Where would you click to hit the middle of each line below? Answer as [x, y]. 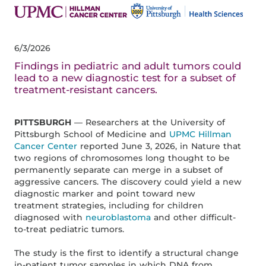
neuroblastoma [118, 218]
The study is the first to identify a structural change [127, 253]
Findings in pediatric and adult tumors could [128, 66]
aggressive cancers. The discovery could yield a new [128, 182]
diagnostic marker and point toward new [105, 194]
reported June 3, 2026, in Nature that [159, 146]
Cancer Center [46, 146]
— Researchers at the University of [148, 123]
